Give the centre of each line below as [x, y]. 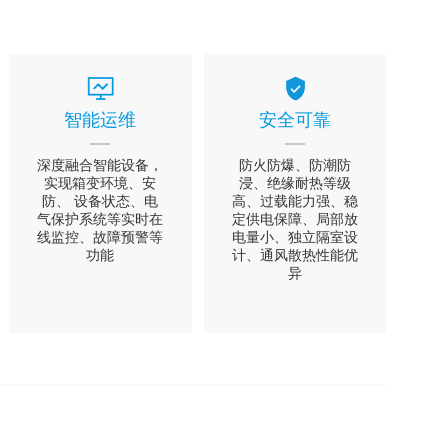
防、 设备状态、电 [100, 200]
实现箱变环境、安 [100, 182]
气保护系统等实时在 [100, 218]
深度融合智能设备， [100, 164]
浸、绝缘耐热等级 [295, 182]
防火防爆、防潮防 [295, 164]
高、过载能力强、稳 [295, 200]
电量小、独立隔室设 [295, 236]
